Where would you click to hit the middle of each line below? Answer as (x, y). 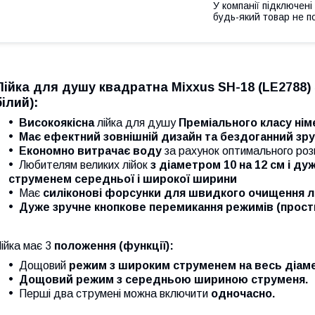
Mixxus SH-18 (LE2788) (241, 87)
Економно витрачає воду (90, 150)
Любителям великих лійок (85, 165)
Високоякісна (57, 122)
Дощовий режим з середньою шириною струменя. (163, 279)
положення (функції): (114, 245)
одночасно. (243, 293)
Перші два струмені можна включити (115, 293)
